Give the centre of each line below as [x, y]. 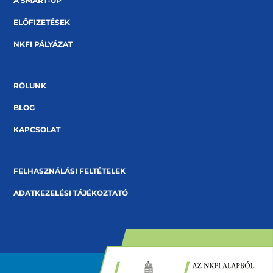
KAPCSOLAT [37, 129]
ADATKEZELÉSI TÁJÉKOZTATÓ [71, 193]
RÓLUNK [30, 86]
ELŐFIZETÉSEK [42, 22]
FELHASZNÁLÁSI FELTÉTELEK [70, 171]
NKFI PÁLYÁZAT [43, 44]
